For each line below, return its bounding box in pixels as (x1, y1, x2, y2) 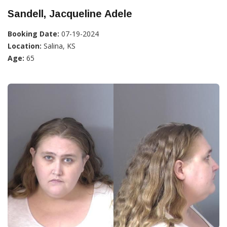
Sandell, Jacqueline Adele (8, 8, 132, 19)
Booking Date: (8, 28, 59, 39)
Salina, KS (42, 41, 75, 51)
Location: (8, 41, 42, 51)
